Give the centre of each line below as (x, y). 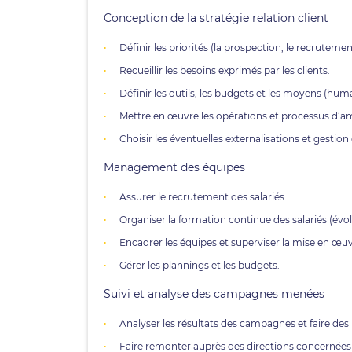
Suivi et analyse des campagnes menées (214, 294)
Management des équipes (174, 167)
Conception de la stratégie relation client (216, 18)
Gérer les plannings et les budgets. (200, 265)
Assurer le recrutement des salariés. (203, 197)
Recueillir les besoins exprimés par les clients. (225, 70)
